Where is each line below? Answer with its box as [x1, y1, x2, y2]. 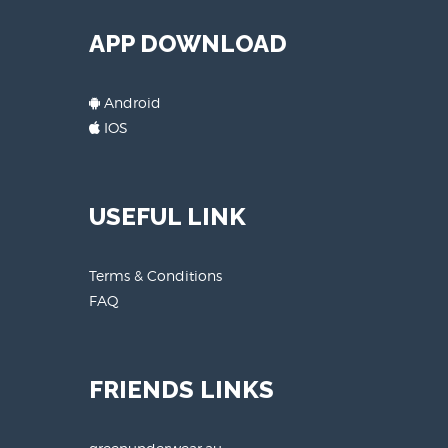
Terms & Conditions [89, 266, 222, 284]
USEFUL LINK [89, 201, 246, 231]
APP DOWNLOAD [89, 28, 287, 58]
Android [100, 93, 161, 111]
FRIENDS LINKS [89, 374, 274, 404]
